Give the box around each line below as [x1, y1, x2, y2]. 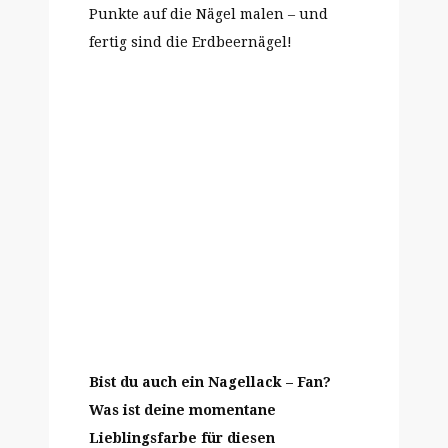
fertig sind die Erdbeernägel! [89, 34, 292, 50]
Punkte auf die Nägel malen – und [89, 6, 328, 22]
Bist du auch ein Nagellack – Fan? [89, 374, 331, 390]
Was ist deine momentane [89, 402, 276, 418]
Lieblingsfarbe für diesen [89, 430, 275, 446]
